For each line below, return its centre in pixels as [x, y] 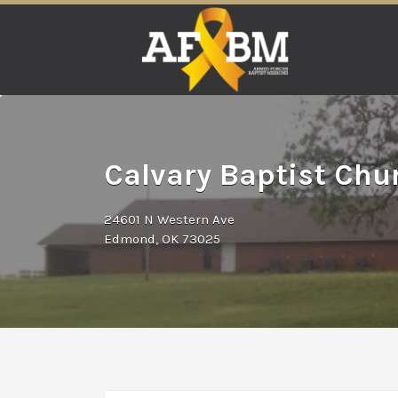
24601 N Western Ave [169, 219]
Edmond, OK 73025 [162, 239]
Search [123, 20]
